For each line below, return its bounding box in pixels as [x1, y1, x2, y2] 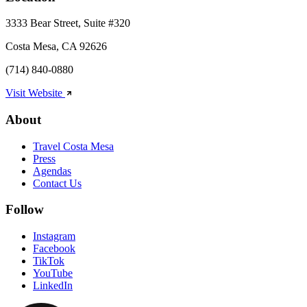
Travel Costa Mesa [33, 140, 114, 152]
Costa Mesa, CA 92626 [5, 40, 107, 53]
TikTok [33, 255, 64, 267]
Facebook [33, 243, 75, 255]
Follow [5, 202, 44, 217]
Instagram [33, 230, 75, 243]
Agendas [33, 164, 71, 177]
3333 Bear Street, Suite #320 [5, 17, 130, 29]
